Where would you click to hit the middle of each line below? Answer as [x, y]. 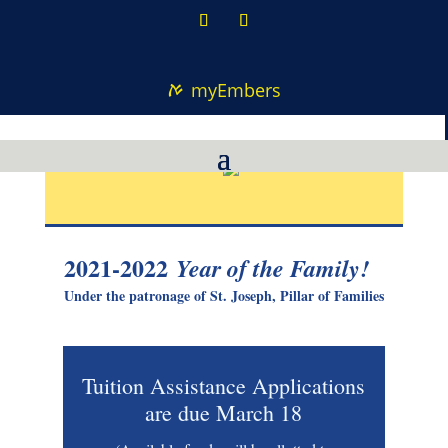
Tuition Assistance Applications [224, 386]
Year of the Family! [280, 268]
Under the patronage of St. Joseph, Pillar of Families [223, 296]
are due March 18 [224, 413]
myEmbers [235, 90]
